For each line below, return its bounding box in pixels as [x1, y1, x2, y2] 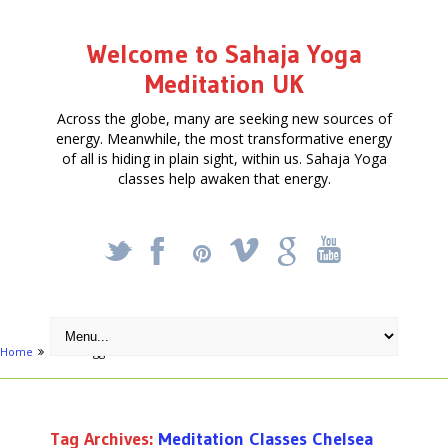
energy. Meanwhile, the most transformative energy [56, 128, 392, 148]
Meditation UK [144, 67, 304, 100]
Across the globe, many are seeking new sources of [56, 108, 392, 128]
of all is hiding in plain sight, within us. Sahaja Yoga [61, 148, 387, 168]
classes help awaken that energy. [117, 168, 331, 188]
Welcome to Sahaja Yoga [86, 37, 362, 70]
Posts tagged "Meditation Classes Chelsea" [52, 343, 276, 359]
